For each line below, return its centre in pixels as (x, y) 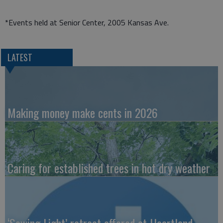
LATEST (20, 57)
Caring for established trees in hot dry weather (109, 168)
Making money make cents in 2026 (83, 113)
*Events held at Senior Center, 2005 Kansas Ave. (87, 23)
